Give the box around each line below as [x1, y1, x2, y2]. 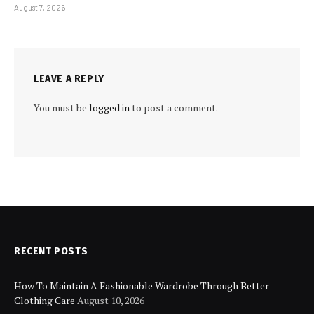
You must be [34, 101, 89, 115]
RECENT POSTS [14, 245, 88, 258]
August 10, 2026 [77, 294, 144, 308]
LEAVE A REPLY [34, 72, 104, 86]
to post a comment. [130, 101, 218, 115]
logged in [89, 101, 130, 115]
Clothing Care [14, 294, 75, 308]
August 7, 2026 [14, 3, 65, 13]
